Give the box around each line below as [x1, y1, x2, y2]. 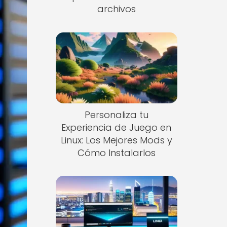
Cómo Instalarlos [77, 146, 156, 159]
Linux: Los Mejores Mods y [60, 133, 172, 146]
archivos [97, 3, 136, 15]
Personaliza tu [84, 108, 148, 121]
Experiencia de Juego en [61, 121, 172, 134]
